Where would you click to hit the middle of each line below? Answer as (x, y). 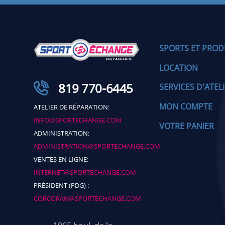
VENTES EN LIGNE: (61, 159)
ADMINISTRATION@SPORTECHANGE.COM (97, 146)
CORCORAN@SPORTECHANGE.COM (88, 198)
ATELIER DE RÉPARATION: (72, 107)
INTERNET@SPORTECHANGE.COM (85, 172)
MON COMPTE (186, 107)
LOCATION (178, 68)
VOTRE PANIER (186, 126)
